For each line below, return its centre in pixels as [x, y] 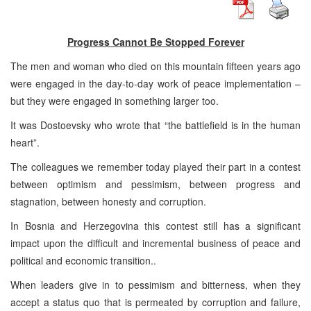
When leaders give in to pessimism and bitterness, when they [155, 284]
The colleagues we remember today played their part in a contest [155, 166]
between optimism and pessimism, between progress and [155, 184]
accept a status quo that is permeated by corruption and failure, [155, 302]
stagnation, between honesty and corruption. [108, 201]
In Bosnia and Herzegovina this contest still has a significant [155, 225]
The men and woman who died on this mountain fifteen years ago [155, 66]
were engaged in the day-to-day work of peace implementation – [155, 83]
